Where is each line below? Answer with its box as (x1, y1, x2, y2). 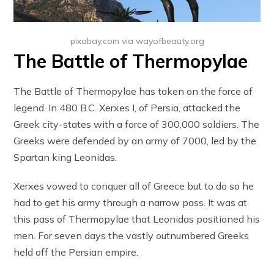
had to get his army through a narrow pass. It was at (13, 196, 248, 209)
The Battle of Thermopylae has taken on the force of (13, 84, 253, 97)
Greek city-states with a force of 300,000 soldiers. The (13, 117, 260, 130)
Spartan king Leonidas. (13, 150, 117, 163)
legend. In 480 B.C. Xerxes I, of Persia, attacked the (13, 101, 241, 114)
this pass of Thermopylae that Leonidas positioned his (13, 212, 261, 225)
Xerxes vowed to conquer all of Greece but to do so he (13, 179, 254, 192)
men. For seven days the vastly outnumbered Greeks (13, 229, 250, 242)
